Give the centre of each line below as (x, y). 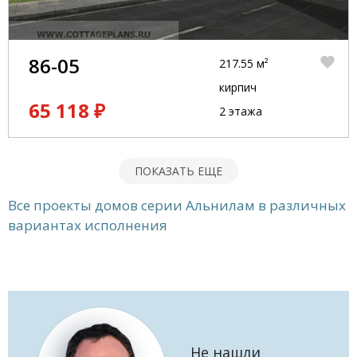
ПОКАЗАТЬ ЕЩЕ (178, 171)
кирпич (237, 87)
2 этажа (240, 111)
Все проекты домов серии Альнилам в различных (177, 205)
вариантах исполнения (88, 225)
